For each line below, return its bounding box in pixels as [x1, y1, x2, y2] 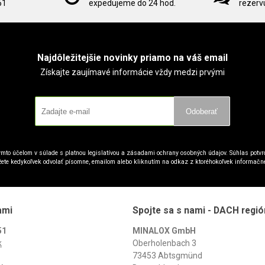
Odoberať [186, 106, 218, 116]
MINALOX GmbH [132, 226, 196, 236]
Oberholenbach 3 [132, 238, 196, 248]
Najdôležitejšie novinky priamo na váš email [37, 52, 228, 64]
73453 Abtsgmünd [132, 251, 202, 261]
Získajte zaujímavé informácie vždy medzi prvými [40, 67, 225, 77]
